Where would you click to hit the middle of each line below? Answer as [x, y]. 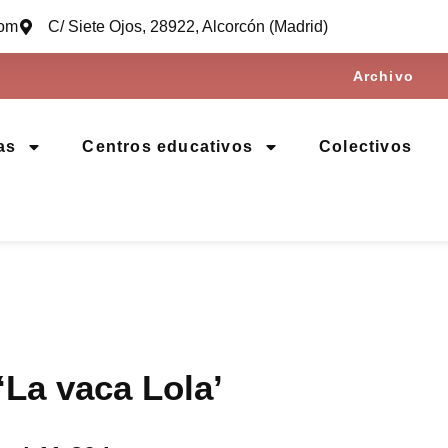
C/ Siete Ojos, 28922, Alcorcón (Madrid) [188, 26]
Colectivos [365, 146]
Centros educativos [167, 146]
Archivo [383, 76]
